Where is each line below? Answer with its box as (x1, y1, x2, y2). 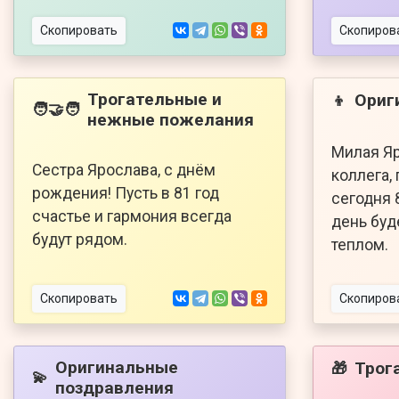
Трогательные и (87, 88, 222, 110)
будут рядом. (32, 230, 127, 248)
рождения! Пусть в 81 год (32, 183, 219, 202)
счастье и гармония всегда (32, 207, 232, 225)
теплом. (331, 235, 388, 254)
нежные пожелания (87, 109, 254, 130)
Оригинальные (55, 356, 178, 378)
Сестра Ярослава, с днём (32, 160, 216, 179)
